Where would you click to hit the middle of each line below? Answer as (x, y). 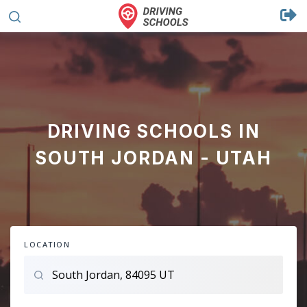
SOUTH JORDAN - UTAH (153, 158)
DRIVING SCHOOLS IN (153, 131)
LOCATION (47, 244)
